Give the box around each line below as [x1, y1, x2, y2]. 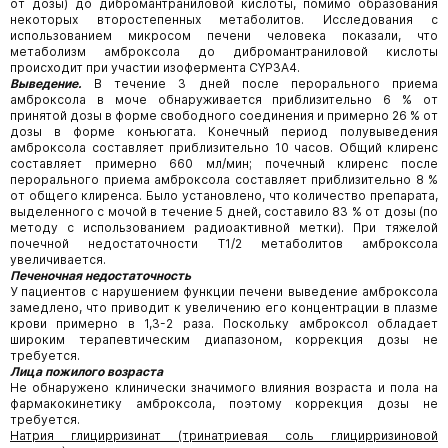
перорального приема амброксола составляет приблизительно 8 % [10, 172, 438, 187]
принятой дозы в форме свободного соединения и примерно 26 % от [10, 108, 438, 123]
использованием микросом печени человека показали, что [10, 28, 438, 43]
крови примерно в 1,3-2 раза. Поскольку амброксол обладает [10, 316, 438, 331]
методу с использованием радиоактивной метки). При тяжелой [10, 220, 438, 235]
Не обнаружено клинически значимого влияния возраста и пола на [10, 380, 438, 395]
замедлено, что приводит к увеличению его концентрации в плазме [10, 300, 438, 315]
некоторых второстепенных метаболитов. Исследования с [10, 12, 438, 27]
